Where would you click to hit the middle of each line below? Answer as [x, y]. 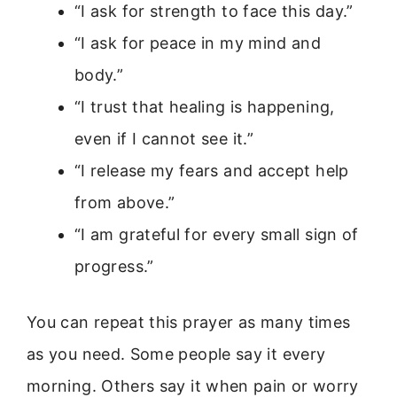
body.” [99, 74]
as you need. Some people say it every [176, 354]
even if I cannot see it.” [164, 138]
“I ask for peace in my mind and [198, 43]
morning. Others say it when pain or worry [193, 385]
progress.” [114, 266]
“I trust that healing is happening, [205, 106]
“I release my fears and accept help [212, 170]
